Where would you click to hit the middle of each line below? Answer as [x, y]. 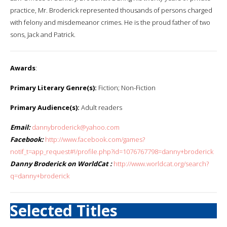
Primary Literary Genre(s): [53, 87]
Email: [20, 127]
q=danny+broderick [40, 176]
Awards [23, 68]
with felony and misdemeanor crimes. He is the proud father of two [110, 22]
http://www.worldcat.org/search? [161, 163]
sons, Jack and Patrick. [43, 34]
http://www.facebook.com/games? [95, 139]
